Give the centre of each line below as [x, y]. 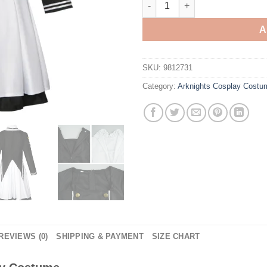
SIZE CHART [176, 236]
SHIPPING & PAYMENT [100, 236]
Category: [160, 86]
